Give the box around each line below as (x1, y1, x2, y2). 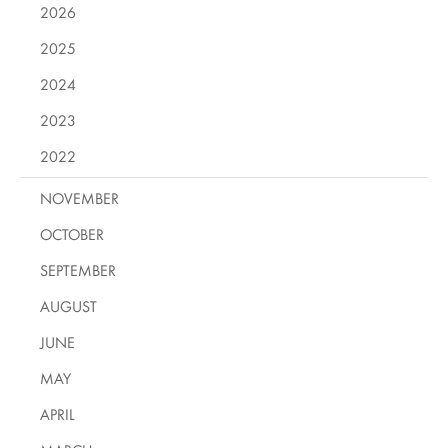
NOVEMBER (40, 188, 119, 208)
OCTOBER (40, 224, 104, 244)
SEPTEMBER (40, 260, 116, 280)
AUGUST (40, 296, 97, 316)
